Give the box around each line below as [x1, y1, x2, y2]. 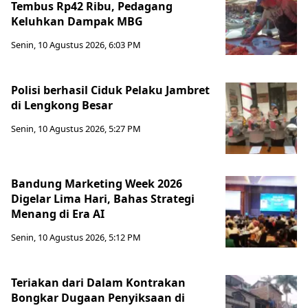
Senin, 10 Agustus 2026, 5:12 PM [11, 230, 141, 243]
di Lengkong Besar [11, 97, 115, 113]
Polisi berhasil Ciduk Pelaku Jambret [11, 82, 210, 98]
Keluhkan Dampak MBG [11, 13, 143, 29]
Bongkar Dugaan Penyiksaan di [11, 289, 185, 305]
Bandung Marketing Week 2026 [11, 175, 182, 191]
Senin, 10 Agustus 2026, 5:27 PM [11, 122, 141, 135]
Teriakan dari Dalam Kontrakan [11, 274, 186, 290]
